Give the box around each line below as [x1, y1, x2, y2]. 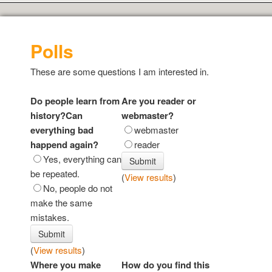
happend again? [30, 138, 98, 152]
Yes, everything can [43, 152, 121, 166]
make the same [30, 196, 92, 209]
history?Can [30, 109, 83, 123]
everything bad [30, 123, 93, 137]
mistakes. [30, 211, 69, 224]
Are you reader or [121, 94, 196, 108]
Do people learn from [30, 94, 120, 108]
